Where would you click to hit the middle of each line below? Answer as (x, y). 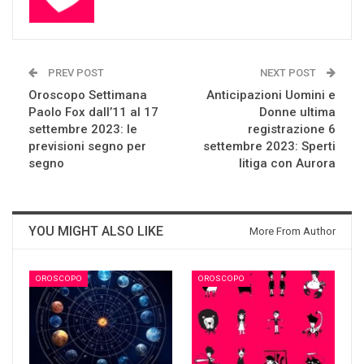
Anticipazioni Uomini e (271, 95)
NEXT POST (289, 72)
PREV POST (75, 72)
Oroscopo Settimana (88, 95)
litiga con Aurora (287, 163)
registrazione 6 (292, 129)
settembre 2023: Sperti (269, 146)
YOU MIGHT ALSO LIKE (96, 231)
